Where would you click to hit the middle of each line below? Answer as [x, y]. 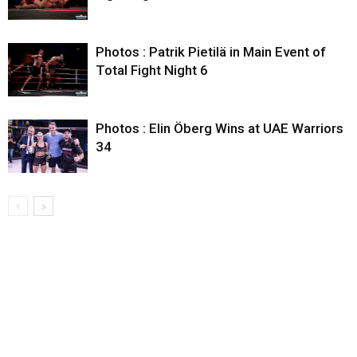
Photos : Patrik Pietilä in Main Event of [211, 51]
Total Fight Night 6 [152, 70]
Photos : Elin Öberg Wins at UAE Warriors [220, 128]
